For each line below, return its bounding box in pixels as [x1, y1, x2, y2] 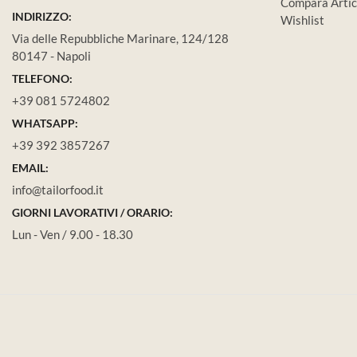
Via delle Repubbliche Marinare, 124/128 [12, 31, 229, 46]
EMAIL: [12, 161, 49, 175]
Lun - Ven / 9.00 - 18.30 [12, 227, 133, 242]
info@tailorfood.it [12, 182, 104, 198]
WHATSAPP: [12, 116, 78, 131]
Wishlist [280, 13, 324, 28]
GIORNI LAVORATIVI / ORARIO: [12, 206, 173, 220]
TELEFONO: [12, 72, 73, 86]
